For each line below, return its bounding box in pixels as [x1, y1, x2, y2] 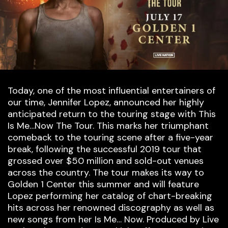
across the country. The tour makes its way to [8, 166, 204, 179]
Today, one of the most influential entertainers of [8, 84, 215, 97]
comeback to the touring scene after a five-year [8, 131, 213, 144]
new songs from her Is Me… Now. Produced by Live [8, 213, 219, 226]
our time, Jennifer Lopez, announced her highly [8, 96, 204, 109]
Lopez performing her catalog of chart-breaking [8, 190, 212, 203]
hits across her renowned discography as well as [8, 202, 214, 214]
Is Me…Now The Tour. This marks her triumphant [8, 120, 209, 132]
